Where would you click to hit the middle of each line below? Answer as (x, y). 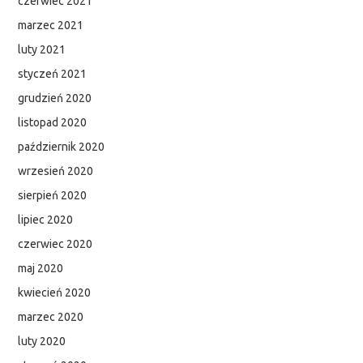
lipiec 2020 (46, 220)
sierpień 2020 (53, 196)
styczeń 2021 (53, 74)
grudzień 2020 (55, 98)
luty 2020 (42, 342)
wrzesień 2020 (56, 171)
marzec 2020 (51, 317)
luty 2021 (42, 50)
